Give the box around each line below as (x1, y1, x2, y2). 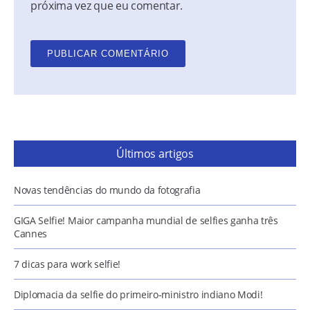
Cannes (14, 227, 48, 240)
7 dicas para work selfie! (14, 257, 120, 271)
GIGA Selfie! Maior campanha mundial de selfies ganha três (14, 214, 278, 227)
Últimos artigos (116, 146, 194, 161)
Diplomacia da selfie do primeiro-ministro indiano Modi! (14, 288, 263, 301)
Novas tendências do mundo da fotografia (14, 183, 201, 197)
